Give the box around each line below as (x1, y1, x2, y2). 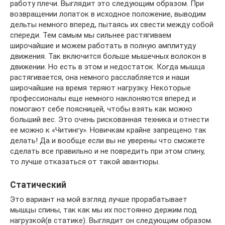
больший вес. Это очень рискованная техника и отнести (10, 115, 209, 125)
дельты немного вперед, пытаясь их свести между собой (10, 20, 213, 30)
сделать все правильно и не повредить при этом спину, (10, 147, 205, 156)
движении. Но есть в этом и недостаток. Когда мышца (10, 62, 205, 72)
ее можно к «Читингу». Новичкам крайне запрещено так (10, 126, 206, 135)
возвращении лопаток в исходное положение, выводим (10, 10, 206, 19)
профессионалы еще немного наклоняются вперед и (10, 94, 196, 103)
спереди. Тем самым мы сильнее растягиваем (10, 31, 171, 40)
